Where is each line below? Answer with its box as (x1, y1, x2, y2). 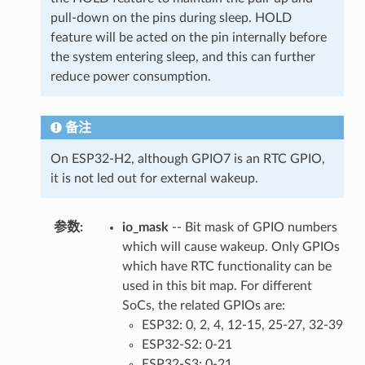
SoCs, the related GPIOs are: (121, 298, 285, 312)
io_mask (121, 220, 169, 234)
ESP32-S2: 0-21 (141, 337, 232, 351)
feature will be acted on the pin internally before (50, 30, 327, 44)
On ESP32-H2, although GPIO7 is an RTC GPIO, (50, 152, 325, 165)
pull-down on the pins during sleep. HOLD (50, 11, 292, 24)
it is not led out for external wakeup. (50, 171, 258, 185)
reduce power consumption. (50, 69, 211, 83)
